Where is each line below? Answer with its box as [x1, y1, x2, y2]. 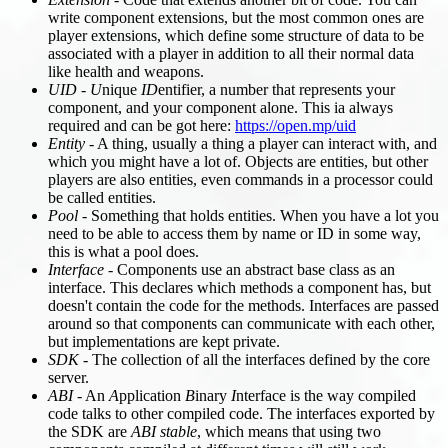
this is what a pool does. [48, 242, 199, 260]
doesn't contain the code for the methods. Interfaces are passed [48, 296, 439, 314]
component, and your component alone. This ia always [48, 98, 393, 116]
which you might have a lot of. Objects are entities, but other [48, 152, 428, 170]
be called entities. [48, 188, 156, 206]
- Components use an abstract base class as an [104, 260, 395, 278]
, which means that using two [197, 422, 381, 440]
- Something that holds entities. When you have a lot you [78, 206, 439, 224]
